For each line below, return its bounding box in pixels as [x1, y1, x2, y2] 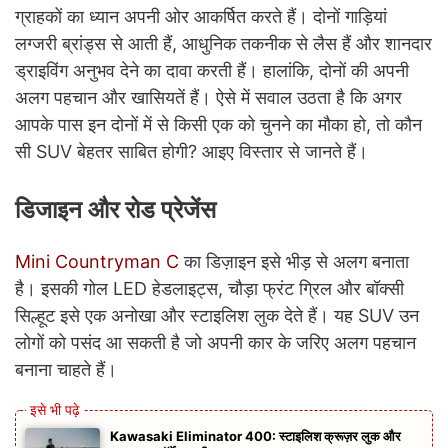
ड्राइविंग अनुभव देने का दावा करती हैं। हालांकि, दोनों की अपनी [15, 59, 409, 81]
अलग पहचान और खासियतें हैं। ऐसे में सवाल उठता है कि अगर [15, 86, 402, 108]
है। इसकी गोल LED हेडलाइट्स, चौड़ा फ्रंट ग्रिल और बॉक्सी [15, 277, 404, 299]
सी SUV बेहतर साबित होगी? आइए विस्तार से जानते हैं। [15, 140, 368, 162]
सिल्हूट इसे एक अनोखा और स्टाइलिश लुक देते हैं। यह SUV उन [15, 304, 419, 326]
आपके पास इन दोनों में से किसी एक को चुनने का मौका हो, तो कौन [15, 113, 422, 135]
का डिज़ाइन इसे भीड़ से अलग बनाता [179, 250, 409, 272]
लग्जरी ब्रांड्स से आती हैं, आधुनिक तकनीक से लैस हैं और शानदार [15, 32, 432, 54]
